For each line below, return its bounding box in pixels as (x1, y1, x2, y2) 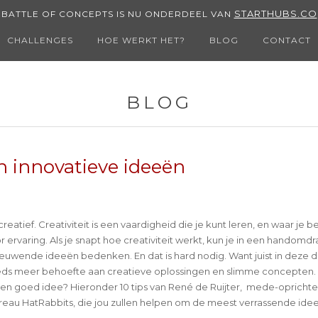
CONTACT (263, 35, 311, 45)
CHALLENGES (7, 35, 73, 45)
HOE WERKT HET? (97, 35, 185, 45)
